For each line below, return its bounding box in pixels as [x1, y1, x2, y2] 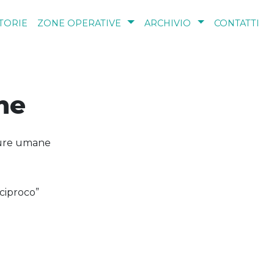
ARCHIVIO [144, 18, 191, 29]
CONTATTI [214, 18, 259, 29]
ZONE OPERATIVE [37, 18, 121, 29]
